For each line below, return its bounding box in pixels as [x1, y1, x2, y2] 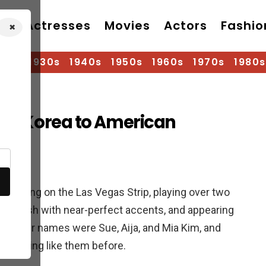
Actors [164, 17, 207, 34]
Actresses [25, 17, 91, 34]
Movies [104, 17, 150, 34]
